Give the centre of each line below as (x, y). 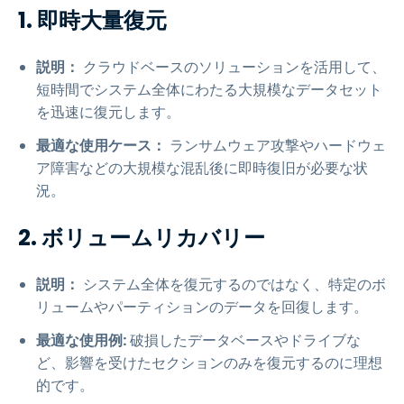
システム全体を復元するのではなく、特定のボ (233, 285)
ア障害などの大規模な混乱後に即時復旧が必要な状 (202, 168)
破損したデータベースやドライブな (243, 340)
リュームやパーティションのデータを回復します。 (202, 307)
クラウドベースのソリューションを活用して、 (233, 67)
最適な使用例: (81, 340)
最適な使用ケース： (101, 146)
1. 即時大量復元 (92, 20)
